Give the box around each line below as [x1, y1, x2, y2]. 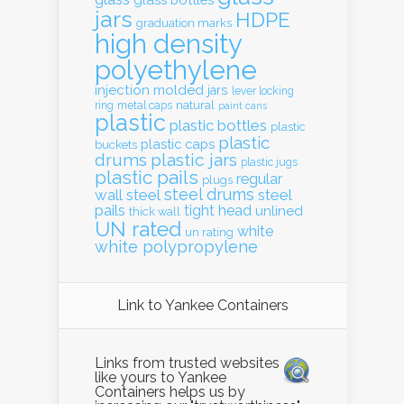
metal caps [117, 99, 172, 112]
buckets [95, 138, 137, 151]
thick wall [129, 205, 180, 218]
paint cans [218, 100, 267, 111]
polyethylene [95, 54, 257, 86]
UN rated [95, 216, 181, 241]
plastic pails [95, 167, 198, 188]
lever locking [232, 85, 294, 97]
